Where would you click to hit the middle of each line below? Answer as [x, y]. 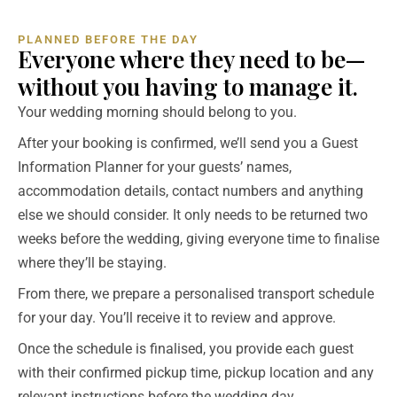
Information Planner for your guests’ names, [155, 167]
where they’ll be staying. [92, 262]
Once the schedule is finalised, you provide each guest [186, 348]
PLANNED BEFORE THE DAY [108, 39]
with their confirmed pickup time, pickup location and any [196, 372]
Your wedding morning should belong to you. [157, 112]
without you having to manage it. [188, 86]
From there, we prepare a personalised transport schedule [196, 293]
